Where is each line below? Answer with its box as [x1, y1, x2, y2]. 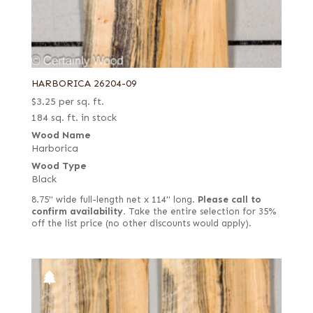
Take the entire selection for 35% [125, 205, 276, 217]
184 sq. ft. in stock [31, 111, 117, 124]
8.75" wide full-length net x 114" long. [31, 194, 198, 205]
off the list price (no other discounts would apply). [31, 217, 252, 229]
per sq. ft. [58, 95, 104, 108]
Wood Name [31, 129, 91, 141]
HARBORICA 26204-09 [31, 77, 137, 89]
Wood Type [31, 159, 87, 172]
